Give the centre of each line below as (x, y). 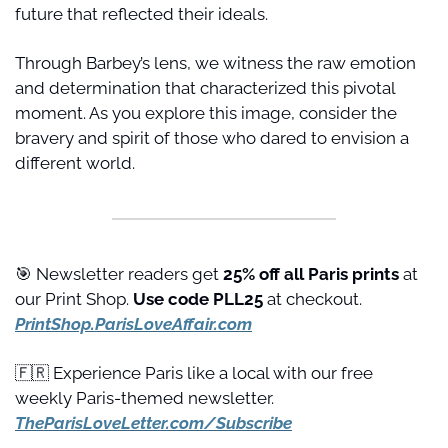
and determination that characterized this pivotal (205, 87)
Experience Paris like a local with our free (211, 372)
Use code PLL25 (200, 298)
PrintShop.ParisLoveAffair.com (133, 323)
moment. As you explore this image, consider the (206, 112)
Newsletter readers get (127, 273)
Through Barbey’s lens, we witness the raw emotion (215, 62)
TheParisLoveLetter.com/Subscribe (153, 422)
